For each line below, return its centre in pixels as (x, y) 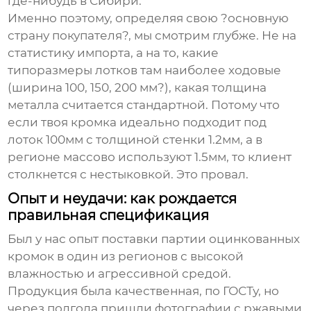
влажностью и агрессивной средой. (120, 273)
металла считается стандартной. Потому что (144, 104)
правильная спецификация (109, 215)
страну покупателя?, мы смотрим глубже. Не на (152, 35)
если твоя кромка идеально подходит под (137, 122)
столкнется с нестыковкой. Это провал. (128, 174)
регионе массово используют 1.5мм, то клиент (150, 157)
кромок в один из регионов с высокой (126, 256)
